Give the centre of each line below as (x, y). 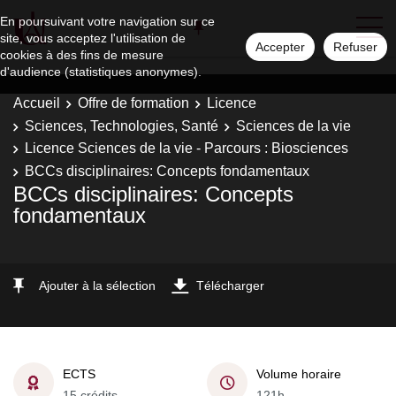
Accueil (37, 103)
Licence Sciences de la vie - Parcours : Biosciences (187, 148)
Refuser (355, 47)
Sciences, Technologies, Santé (122, 126)
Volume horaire (299, 373)
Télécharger (230, 286)
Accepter (280, 47)
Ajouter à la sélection (97, 286)
